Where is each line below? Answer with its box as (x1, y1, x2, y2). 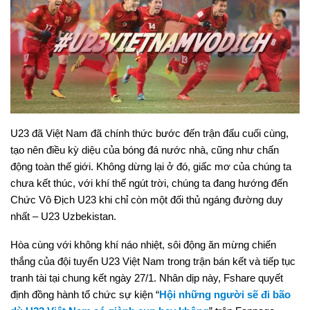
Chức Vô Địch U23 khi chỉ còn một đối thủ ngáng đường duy (10, 194, 283, 206)
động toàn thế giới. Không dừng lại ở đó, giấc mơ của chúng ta (10, 161, 291, 172)
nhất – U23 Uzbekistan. (10, 210, 116, 222)
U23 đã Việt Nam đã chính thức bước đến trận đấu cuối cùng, (10, 127, 289, 139)
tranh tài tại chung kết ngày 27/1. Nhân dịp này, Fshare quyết (10, 272, 283, 284)
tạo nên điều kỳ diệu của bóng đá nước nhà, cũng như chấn (10, 144, 279, 156)
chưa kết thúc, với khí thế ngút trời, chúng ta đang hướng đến (10, 177, 288, 189)
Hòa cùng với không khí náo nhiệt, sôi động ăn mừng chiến (10, 239, 276, 250)
